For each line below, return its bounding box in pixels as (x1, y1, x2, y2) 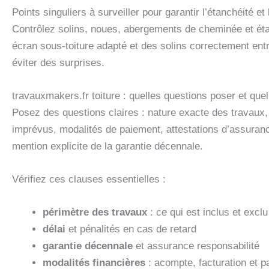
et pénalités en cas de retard (65, 223, 196, 235)
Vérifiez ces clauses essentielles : (12, 174, 166, 186)
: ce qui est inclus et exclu (147, 207, 268, 219)
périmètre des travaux (43, 207, 147, 219)
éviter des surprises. (12, 56, 104, 68)
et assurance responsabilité (133, 240, 259, 252)
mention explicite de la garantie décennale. (12, 140, 203, 152)
